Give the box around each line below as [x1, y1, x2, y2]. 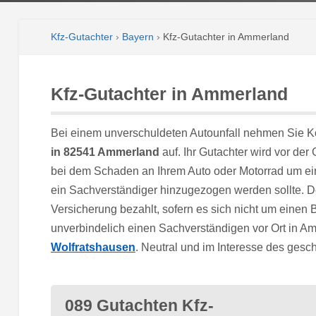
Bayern [121, 32, 154, 43]
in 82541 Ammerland [50, 145, 159, 158]
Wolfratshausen [50, 241, 135, 253]
